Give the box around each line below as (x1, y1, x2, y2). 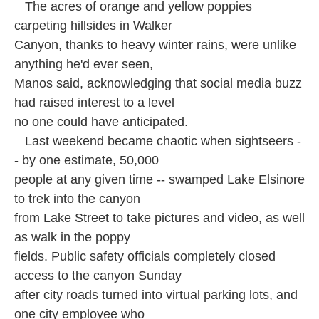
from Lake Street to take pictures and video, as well (14, 211, 305, 225)
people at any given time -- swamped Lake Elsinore (14, 172, 305, 187)
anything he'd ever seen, (14, 57, 153, 71)
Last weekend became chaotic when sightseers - (14, 134, 301, 148)
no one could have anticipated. (14, 115, 188, 129)
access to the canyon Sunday (14, 268, 182, 283)
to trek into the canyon (14, 192, 140, 206)
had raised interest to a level (14, 95, 174, 110)
